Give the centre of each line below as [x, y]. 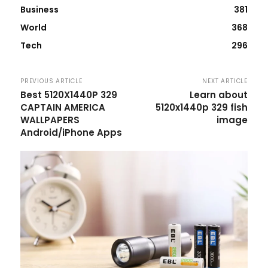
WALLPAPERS [50, 120]
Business [39, 9]
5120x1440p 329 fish [201, 107]
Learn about [218, 95]
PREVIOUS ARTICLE [51, 81]
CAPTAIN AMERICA [63, 107]
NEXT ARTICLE [225, 81]
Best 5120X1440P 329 [69, 95]
